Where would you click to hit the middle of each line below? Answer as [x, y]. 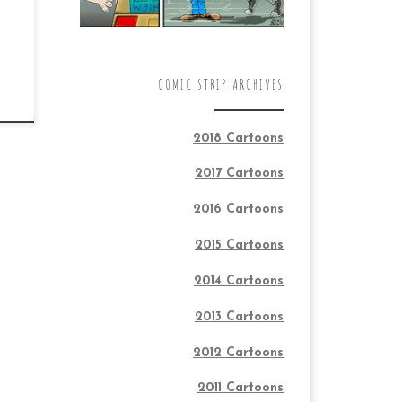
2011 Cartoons [240, 389]
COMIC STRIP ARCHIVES [221, 85]
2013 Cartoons [239, 317]
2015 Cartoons [239, 246]
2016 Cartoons [238, 210]
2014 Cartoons [239, 281]
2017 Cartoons [239, 174]
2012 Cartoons [238, 353]
